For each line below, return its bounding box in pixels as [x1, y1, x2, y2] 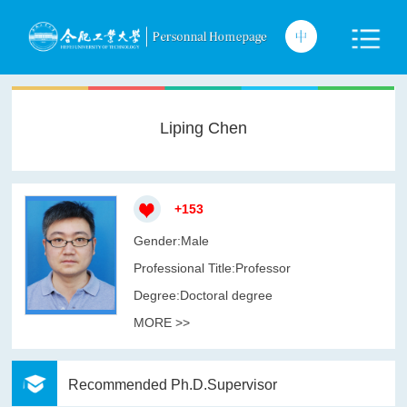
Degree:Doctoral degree [133, 288, 273, 303]
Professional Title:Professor [133, 261, 291, 276]
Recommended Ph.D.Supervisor [68, 377, 278, 393]
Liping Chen [159, 119, 247, 138]
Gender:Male [133, 233, 209, 249]
